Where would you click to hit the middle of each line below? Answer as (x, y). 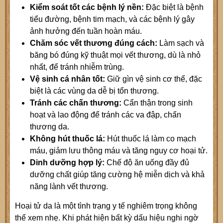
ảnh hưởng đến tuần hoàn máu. (86, 31)
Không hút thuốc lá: (68, 138)
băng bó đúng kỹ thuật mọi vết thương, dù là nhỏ (115, 55)
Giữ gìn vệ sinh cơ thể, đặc (155, 79)
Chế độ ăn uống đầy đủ (147, 162)
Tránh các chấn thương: (77, 103)
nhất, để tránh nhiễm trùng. (77, 67)
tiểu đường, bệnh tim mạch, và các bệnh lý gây (112, 19)
